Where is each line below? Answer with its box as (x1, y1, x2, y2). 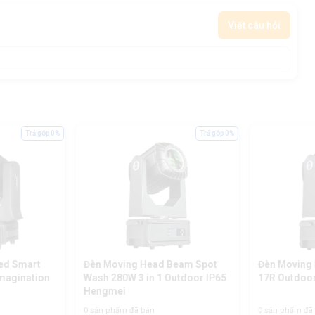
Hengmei (83, 285, 126, 297)
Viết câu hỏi (228, 19, 281, 31)
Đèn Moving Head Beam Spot (83, 259, 217, 271)
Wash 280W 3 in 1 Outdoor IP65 (83, 272, 226, 284)
